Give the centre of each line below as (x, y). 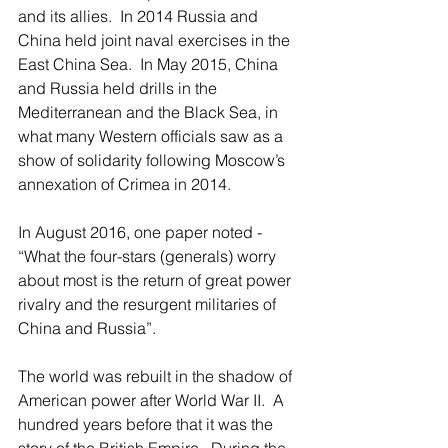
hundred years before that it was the (147, 424)
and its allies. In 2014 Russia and (140, 16)
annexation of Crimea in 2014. (124, 184)
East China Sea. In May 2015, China (150, 64)
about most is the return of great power (156, 280)
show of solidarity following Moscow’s (153, 160)
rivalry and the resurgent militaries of (149, 304)
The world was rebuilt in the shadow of (157, 376)
